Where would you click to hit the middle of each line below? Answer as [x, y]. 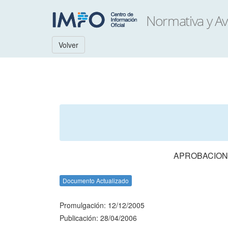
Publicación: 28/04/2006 [98, 218]
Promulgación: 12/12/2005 [102, 205]
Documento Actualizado [96, 180]
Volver [68, 45]
